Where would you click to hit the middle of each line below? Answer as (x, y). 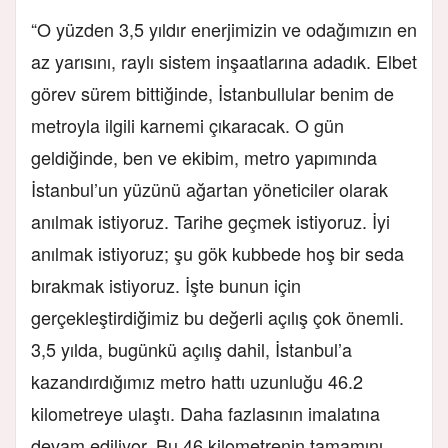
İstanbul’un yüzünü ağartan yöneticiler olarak (209, 188)
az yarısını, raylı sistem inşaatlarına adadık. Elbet (224, 60)
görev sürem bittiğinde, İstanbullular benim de (212, 92)
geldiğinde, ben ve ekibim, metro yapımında (204, 156)
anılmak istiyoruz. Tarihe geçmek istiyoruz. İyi (210, 220)
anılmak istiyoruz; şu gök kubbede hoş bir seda (217, 252)
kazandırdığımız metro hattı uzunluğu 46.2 (197, 380)
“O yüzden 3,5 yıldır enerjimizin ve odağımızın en (224, 28)
